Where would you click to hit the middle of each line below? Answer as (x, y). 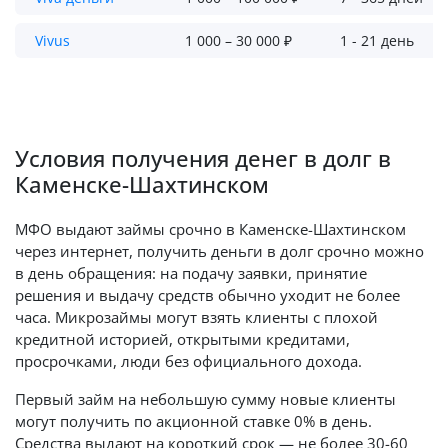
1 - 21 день (377, 40)
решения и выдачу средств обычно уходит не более (207, 295)
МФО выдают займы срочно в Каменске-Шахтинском (210, 229)
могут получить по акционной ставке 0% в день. (193, 421)
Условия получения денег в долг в (203, 158)
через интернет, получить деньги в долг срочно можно (219, 251)
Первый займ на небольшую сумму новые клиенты (205, 399)
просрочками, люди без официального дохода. (188, 361)
